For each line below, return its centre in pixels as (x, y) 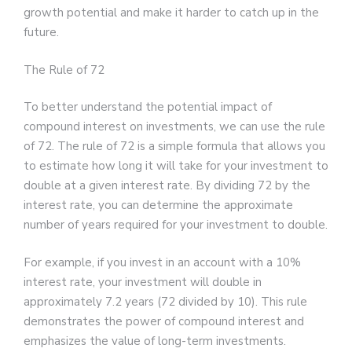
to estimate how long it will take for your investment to (176, 166)
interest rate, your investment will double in (143, 282)
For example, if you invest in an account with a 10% (162, 262)
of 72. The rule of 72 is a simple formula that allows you (174, 147)
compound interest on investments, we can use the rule (174, 127)
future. (41, 33)
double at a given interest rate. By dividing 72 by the (167, 186)
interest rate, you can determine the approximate (158, 205)
